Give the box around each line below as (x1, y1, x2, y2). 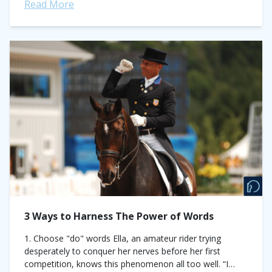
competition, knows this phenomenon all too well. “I (24, 258, 228, 270)
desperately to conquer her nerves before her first (24, 245, 220, 257)
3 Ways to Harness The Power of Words (24, 209, 214, 223)
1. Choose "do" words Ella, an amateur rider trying (24, 233, 221, 244)
